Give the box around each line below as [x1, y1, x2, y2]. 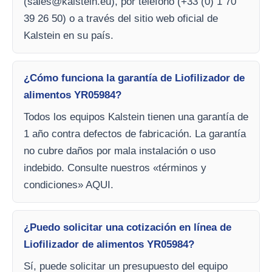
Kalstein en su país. [24, 30, 114, 42]
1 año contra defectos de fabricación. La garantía [24, 128, 246, 140]
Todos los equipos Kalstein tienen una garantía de [24, 111, 248, 123]
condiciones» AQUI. [24, 179, 114, 191]
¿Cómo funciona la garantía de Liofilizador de [24, 72, 245, 84]
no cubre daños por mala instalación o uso [24, 145, 216, 157]
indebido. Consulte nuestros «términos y [24, 162, 206, 174]
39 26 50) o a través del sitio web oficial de [24, 13, 218, 25]
